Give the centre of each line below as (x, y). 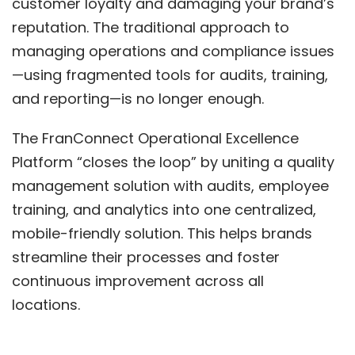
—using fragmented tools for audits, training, (170, 74)
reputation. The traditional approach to (151, 27)
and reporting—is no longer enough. (142, 98)
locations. (48, 304)
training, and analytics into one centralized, (164, 209)
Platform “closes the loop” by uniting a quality (173, 162)
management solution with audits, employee (170, 185)
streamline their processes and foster (146, 257)
